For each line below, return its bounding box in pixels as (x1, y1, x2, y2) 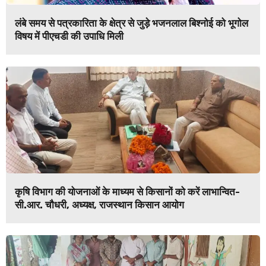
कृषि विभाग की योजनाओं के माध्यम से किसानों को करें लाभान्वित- (15, 186, 240, 198)
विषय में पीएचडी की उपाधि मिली (15, 30, 123, 43)
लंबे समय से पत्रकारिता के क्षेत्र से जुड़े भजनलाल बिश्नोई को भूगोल (15, 17, 248, 30)
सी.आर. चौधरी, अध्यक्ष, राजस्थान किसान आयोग (15, 199, 184, 211)
